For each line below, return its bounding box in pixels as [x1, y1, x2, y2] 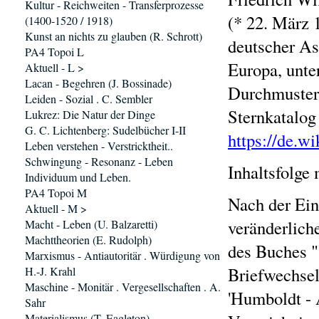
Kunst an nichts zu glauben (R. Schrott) [25, 28, 202, 43]
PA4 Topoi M [25, 185, 87, 200]
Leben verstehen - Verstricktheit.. [25, 138, 173, 153]
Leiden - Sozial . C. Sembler [25, 91, 152, 106]
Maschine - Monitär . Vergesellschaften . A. [25, 279, 221, 294]
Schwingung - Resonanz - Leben [25, 154, 173, 169]
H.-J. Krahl [25, 263, 75, 278]
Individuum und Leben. [25, 169, 131, 184]
